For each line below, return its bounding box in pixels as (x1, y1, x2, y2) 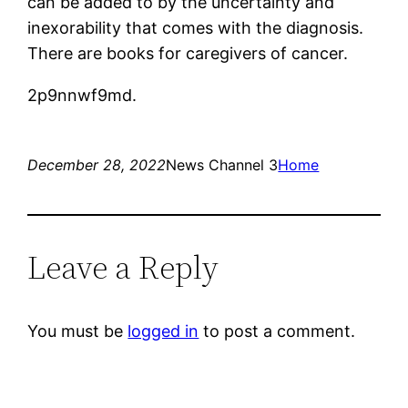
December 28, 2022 (27, 155, 167, 174)
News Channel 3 (166, 155, 279, 174)
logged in (127, 321, 199, 341)
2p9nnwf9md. (27, 85, 138, 105)
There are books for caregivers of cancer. (27, 43, 349, 63)
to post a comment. (199, 321, 356, 341)
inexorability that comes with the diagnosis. (27, 17, 364, 37)
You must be (27, 321, 128, 341)
